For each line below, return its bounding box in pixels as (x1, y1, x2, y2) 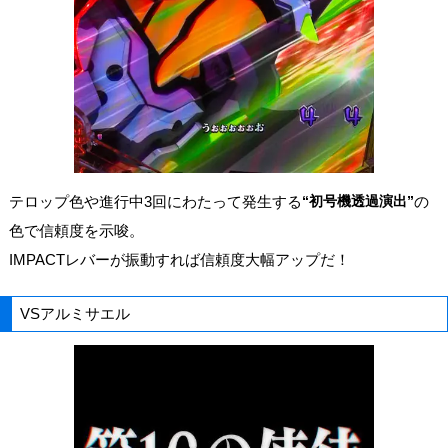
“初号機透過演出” (301, 192, 414, 209)
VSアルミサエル (20, 304, 131, 322)
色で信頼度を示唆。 (8, 221, 144, 239)
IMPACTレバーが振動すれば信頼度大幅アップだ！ (8, 250, 350, 268)
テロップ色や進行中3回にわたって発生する (8, 192, 302, 210)
